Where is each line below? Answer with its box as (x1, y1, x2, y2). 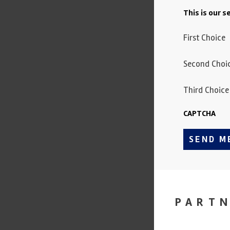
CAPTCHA (183, 108, 216, 119)
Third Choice (183, 85, 229, 95)
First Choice (183, 32, 225, 43)
